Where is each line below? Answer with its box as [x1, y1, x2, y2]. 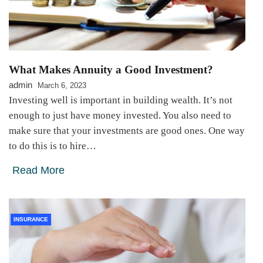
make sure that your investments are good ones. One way [9, 124, 245, 136]
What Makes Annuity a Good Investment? [9, 63, 213, 76]
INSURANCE [14, 215, 48, 222]
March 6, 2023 [38, 80, 86, 90]
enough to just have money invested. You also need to [9, 109, 231, 121]
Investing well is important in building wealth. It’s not [9, 94, 232, 106]
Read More [12, 164, 65, 176]
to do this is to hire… [9, 140, 96, 151]
